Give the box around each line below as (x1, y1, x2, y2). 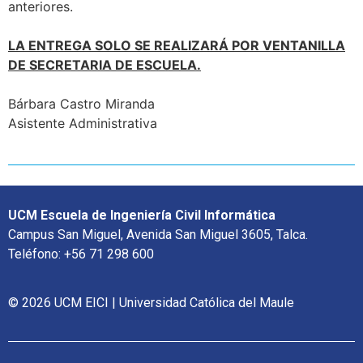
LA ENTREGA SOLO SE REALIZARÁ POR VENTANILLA (8, 36, 345, 53)
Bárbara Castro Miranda (8, 95, 155, 112)
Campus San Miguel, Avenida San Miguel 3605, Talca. (8, 227, 308, 243)
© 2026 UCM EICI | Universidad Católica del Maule (8, 295, 294, 311)
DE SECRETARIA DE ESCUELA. (8, 56, 201, 73)
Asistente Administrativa (8, 114, 157, 131)
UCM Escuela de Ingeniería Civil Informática (8, 207, 275, 224)
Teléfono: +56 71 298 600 (8, 246, 154, 263)
